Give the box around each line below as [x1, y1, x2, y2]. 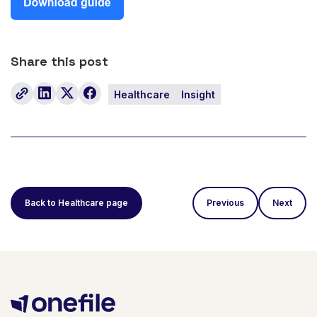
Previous [207, 197, 244, 208]
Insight [181, 88, 215, 100]
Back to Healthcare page [25, 197, 128, 208]
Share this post [11, 52, 108, 69]
